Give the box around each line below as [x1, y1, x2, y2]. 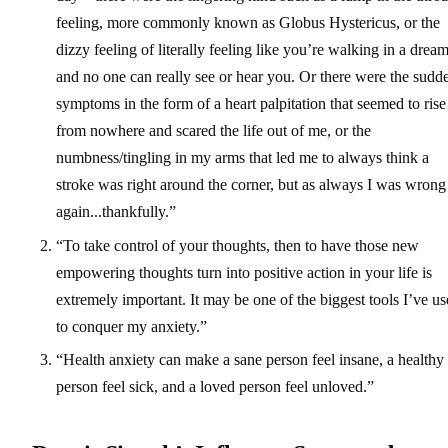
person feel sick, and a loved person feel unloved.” [56, 377, 374, 395]
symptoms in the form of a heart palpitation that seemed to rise [56, 95, 446, 113]
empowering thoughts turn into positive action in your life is [56, 263, 432, 281]
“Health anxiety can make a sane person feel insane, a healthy [56, 350, 444, 368]
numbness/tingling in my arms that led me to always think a [56, 149, 429, 167]
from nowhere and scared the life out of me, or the [56, 122, 371, 140]
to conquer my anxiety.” [56, 317, 207, 335]
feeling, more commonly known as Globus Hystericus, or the [56, 14, 440, 32]
